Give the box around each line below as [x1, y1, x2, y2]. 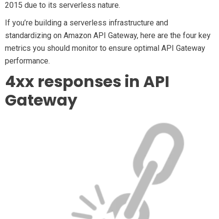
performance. [5, 56, 52, 66]
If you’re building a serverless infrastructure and [5, 18, 168, 27]
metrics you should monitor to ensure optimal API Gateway [5, 44, 205, 53]
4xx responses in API [5, 70, 170, 92]
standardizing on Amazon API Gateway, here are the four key [5, 31, 211, 40]
